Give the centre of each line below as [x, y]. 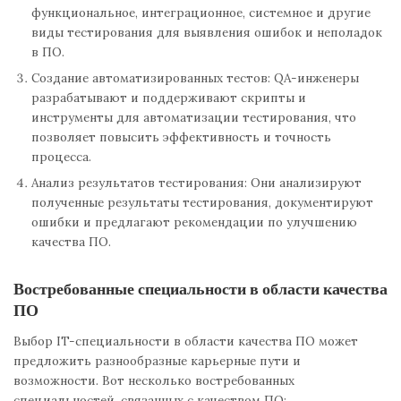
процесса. [61, 157]
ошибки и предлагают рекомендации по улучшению [194, 222]
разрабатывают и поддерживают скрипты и [169, 98]
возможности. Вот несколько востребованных [154, 381]
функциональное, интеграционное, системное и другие [201, 13]
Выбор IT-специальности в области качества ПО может [186, 341]
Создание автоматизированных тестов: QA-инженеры [195, 78]
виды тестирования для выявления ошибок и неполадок [207, 32]
